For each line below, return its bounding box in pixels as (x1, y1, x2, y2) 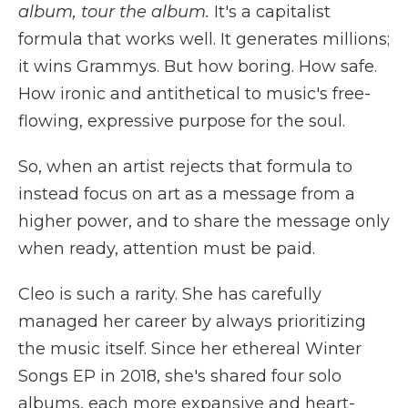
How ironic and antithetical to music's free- (18, 84, 371, 104)
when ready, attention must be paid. (18, 239, 315, 259)
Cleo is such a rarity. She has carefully (18, 284, 321, 304)
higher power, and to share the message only (18, 211, 390, 231)
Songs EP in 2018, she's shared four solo (18, 366, 342, 386)
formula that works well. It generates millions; (18, 29, 390, 49)
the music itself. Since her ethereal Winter (18, 339, 362, 359)
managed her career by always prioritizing (18, 311, 366, 331)
